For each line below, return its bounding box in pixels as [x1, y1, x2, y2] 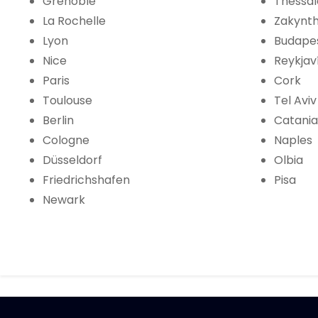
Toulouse [43, 92, 92, 109]
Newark [43, 192, 85, 209]
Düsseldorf [43, 152, 102, 169]
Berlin [43, 112, 74, 129]
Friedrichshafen [43, 172, 130, 189]
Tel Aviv [274, 92, 317, 109]
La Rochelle [43, 13, 106, 30]
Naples [274, 132, 312, 149]
